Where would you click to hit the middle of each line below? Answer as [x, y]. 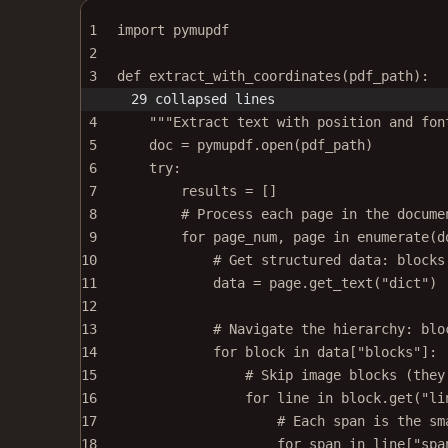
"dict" [405, 283]
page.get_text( [321, 283]
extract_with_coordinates [245, 76]
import [141, 30]
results [213, 191]
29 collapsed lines [203, 99]
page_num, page [269, 237]
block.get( [377, 398]
